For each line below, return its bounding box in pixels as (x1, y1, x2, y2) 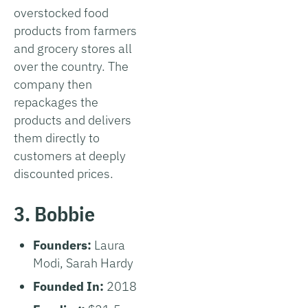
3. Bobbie (14, 199, 95, 227)
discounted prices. (14, 165, 113, 181)
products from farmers (14, 22, 137, 38)
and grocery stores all (14, 40, 132, 56)
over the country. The (14, 58, 129, 74)
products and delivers (14, 111, 131, 128)
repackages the (14, 93, 98, 110)
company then (14, 76, 92, 92)
